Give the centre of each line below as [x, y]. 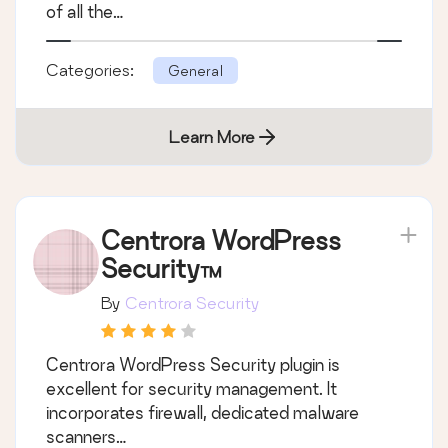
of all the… [84, 12]
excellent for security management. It [191, 389]
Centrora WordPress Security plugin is [193, 365]
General [195, 71]
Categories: [92, 70]
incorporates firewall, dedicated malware [202, 413]
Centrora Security [192, 303]
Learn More [212, 137]
